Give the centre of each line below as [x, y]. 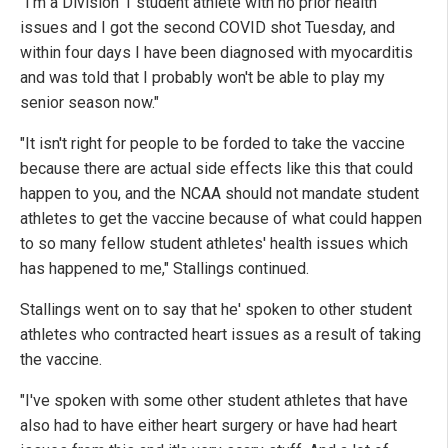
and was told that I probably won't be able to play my [202, 77]
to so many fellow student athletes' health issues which [214, 243]
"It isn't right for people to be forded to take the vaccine [212, 143]
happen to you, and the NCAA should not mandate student [219, 193]
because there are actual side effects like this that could [216, 168]
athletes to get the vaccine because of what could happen [221, 218]
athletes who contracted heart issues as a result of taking [220, 334]
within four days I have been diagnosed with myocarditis [216, 52]
